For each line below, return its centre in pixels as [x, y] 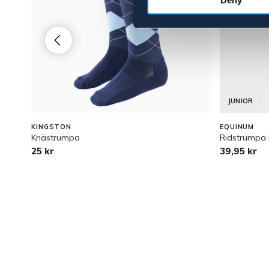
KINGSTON [52, 127]
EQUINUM [237, 127]
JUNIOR [241, 101]
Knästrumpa [56, 138]
